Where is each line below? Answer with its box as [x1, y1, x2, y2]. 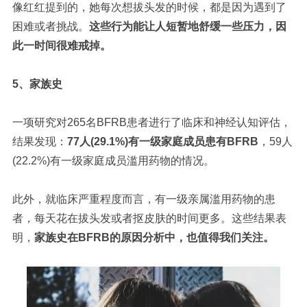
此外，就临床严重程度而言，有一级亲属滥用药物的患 [12, 193, 275, 205]
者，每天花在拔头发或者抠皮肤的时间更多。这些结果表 [12, 212, 286, 224]
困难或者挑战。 [12, 20, 89, 32]
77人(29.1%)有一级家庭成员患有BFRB [66, 135, 258, 147]
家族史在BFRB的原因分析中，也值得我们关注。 [34, 231, 274, 243]
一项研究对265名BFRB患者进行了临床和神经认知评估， [12, 116, 291, 128]
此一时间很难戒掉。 [12, 39, 111, 51]
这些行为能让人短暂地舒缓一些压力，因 [88, 20, 286, 32]
